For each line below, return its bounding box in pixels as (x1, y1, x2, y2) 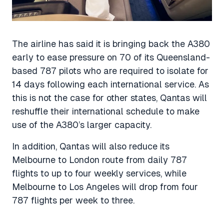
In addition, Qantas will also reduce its (12, 140, 169, 151)
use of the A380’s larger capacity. (12, 119, 151, 130)
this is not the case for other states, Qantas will (12, 92, 207, 103)
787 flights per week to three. (12, 194, 134, 205)
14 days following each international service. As (12, 78, 209, 89)
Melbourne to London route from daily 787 (12, 154, 187, 165)
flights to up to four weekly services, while (12, 167, 186, 178)
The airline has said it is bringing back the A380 (12, 38, 210, 49)
